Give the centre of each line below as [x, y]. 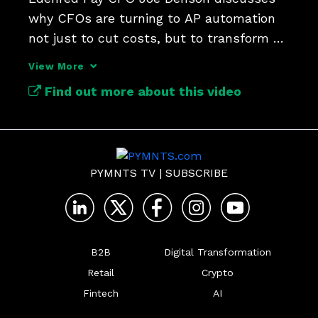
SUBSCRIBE [197, 173]
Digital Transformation [217, 252]
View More [56, 66]
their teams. [66, 58]
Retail [101, 273]
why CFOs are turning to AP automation [152, 18]
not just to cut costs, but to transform [149, 38]
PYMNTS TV [123, 173]
